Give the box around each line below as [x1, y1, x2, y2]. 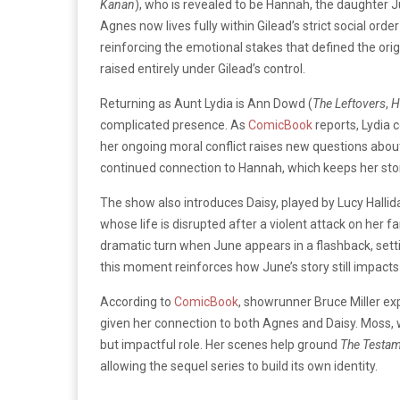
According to [100, 294, 174, 309]
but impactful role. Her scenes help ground [100, 337, 340, 352]
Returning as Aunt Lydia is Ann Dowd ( [100, 96, 312, 111]
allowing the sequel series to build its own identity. [100, 358, 378, 373]
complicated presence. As [100, 117, 248, 132]
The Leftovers [312, 96, 386, 111]
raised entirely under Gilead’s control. [100, 61, 305, 76]
